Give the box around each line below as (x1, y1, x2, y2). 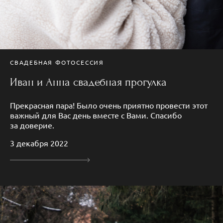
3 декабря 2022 (10, 138, 68, 148)
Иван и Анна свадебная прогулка (10, 76, 167, 89)
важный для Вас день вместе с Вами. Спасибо (10, 110, 182, 120)
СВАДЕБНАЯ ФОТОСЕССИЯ (10, 58, 104, 66)
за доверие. (10, 120, 54, 130)
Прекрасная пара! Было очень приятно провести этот (10, 100, 208, 110)
